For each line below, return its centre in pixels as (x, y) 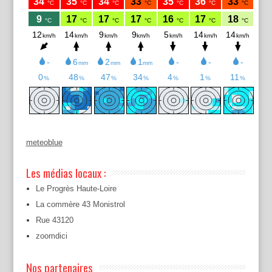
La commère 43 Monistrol (80, 204)
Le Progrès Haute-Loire (76, 188)
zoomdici (51, 236)
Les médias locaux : (66, 172)
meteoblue (44, 142)
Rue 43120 (54, 220)
